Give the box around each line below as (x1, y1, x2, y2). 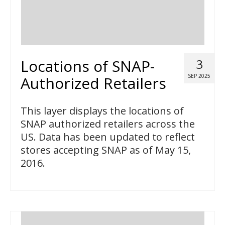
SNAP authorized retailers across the (21, 117, 195, 131)
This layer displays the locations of (21, 104, 184, 118)
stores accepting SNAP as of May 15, (21, 143, 191, 157)
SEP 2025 (188, 72, 210, 80)
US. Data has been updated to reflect (21, 130, 195, 144)
